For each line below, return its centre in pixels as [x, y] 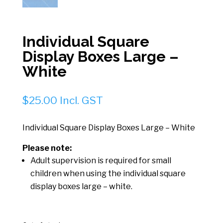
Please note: [47, 148]
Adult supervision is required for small [101, 160]
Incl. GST [81, 100]
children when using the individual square [108, 173]
